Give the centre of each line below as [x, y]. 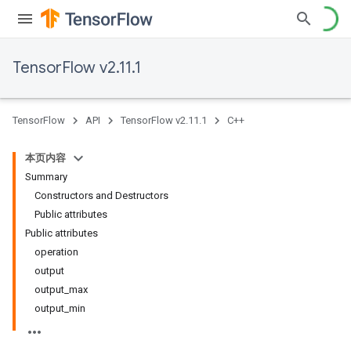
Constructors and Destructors [101, 195]
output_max [61, 289]
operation [56, 252]
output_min [60, 308]
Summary [46, 177]
